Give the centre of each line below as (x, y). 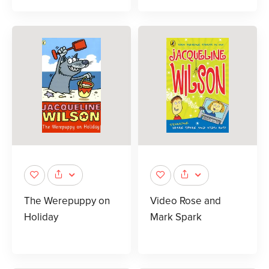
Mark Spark (176, 217)
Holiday (41, 217)
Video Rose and (186, 201)
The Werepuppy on (67, 201)
